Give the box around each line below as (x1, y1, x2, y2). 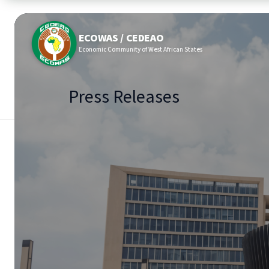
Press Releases (68, 85, 180, 107)
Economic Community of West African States (78, 45, 202, 54)
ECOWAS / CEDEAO (78, 31, 164, 46)
